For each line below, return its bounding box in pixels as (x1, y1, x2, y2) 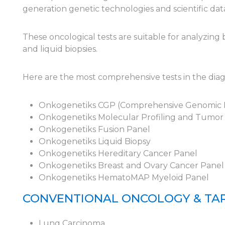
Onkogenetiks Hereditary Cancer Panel (39, 149, 198, 158)
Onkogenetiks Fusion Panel (39, 125, 151, 134)
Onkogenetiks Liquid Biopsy (39, 137, 151, 146)
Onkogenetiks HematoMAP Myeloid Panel (39, 173, 209, 182)
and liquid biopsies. (23, 44, 98, 54)
